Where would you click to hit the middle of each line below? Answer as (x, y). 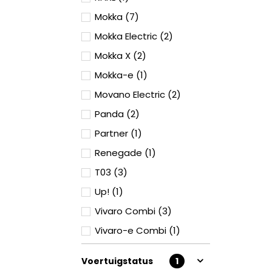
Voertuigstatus (117, 261)
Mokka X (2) (121, 56)
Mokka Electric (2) (134, 36)
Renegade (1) (125, 153)
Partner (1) (118, 133)
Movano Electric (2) (138, 94)
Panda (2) (117, 114)
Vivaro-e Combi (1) (138, 230)
